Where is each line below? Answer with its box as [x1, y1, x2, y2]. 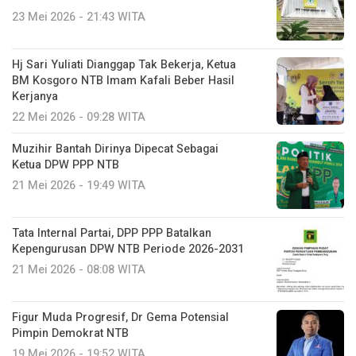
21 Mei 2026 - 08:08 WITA [12, 261, 145, 278]
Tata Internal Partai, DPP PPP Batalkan [12, 224, 211, 242]
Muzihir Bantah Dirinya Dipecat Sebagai [12, 140, 219, 157]
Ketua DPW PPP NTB [12, 156, 119, 173]
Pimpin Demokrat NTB [12, 324, 129, 342]
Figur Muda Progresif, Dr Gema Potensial [12, 308, 229, 326]
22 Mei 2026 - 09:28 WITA [12, 108, 145, 126]
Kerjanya [12, 87, 58, 105]
